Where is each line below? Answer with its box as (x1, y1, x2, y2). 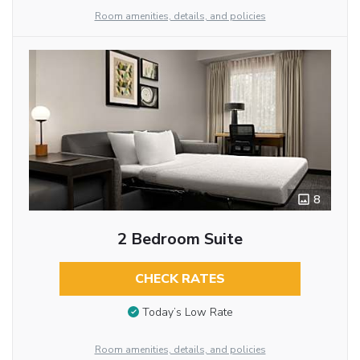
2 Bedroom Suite (117, 228, 243, 251)
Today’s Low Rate (141, 305, 233, 321)
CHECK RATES (134, 270, 225, 288)
